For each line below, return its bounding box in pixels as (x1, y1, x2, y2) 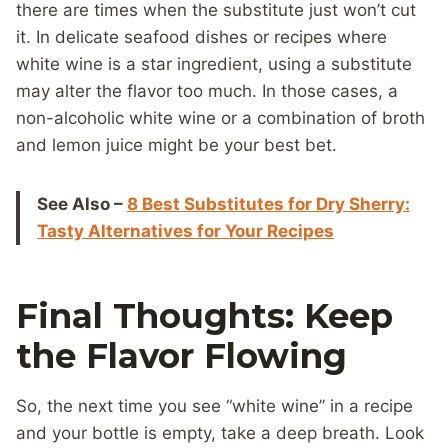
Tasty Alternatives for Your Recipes (37, 221, 334, 242)
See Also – (37, 194, 127, 215)
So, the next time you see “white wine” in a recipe (16, 396, 413, 417)
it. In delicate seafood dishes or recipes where (16, 27, 387, 48)
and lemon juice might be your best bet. (16, 135, 337, 156)
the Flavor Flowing (16, 335, 347, 378)
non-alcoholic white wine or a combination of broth (16, 108, 425, 129)
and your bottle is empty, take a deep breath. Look (16, 423, 424, 444)
